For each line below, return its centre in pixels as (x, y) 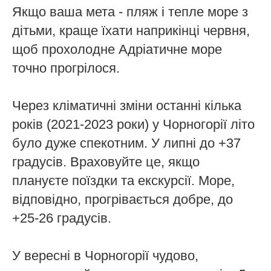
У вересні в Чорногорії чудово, (105, 256)
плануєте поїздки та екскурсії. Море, (123, 181)
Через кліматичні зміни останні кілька (127, 106)
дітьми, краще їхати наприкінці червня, (131, 31)
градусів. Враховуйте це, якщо (106, 162)
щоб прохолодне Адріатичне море (117, 50)
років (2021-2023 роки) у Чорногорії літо (133, 125)
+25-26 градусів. (62, 218)
